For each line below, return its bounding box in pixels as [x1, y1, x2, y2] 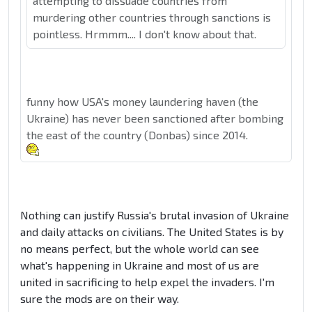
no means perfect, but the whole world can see [20, 242, 259, 256]
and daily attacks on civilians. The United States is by [20, 225, 283, 239]
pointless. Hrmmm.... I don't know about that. [33, 27, 256, 41]
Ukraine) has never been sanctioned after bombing [26, 111, 283, 125]
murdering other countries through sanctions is [33, 10, 271, 24]
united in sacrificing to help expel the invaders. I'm [20, 275, 274, 289]
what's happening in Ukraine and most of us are [20, 258, 259, 272]
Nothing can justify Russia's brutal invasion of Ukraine [20, 208, 289, 222]
